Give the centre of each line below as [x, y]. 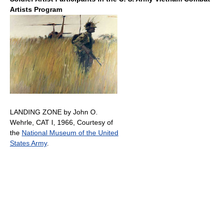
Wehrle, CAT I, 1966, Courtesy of [61, 123]
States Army [28, 143]
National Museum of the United [70, 133]
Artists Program [36, 10]
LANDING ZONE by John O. [54, 112]
